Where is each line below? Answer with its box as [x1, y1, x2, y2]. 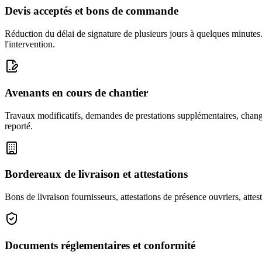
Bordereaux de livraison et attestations [5, 168, 188, 181]
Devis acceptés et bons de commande [5, 5, 178, 18]
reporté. [5, 120, 33, 131]
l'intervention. [5, 39, 55, 50]
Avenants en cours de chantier [5, 86, 148, 99]
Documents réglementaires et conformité [5, 239, 195, 251]
